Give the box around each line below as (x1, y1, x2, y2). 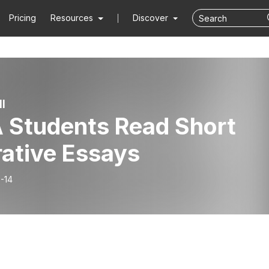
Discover (132, 13, 171, 23)
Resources (50, 13, 94, 23)
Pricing (9, 13, 37, 23)
